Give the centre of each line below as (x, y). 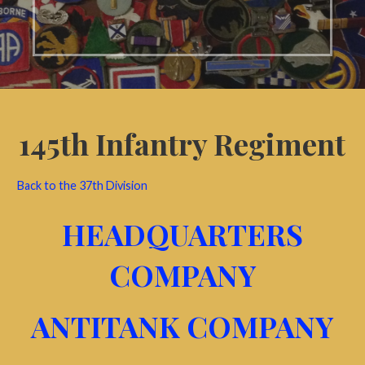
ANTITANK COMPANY (182, 325)
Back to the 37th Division (82, 186)
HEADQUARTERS (182, 233)
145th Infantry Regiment (182, 143)
